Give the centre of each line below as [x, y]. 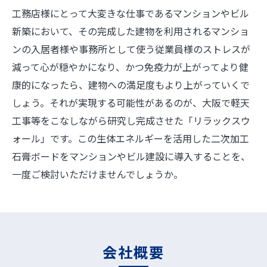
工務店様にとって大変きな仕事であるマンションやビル [131, 13]
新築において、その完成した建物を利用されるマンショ [131, 31]
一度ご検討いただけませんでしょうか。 [97, 174]
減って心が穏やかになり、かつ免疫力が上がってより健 [130, 67]
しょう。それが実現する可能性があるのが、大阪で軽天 [131, 103]
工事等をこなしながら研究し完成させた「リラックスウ [131, 121]
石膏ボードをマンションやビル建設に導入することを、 [131, 156]
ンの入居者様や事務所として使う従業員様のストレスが [131, 49]
